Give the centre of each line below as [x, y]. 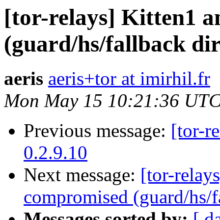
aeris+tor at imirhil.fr [129, 79]
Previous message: [97, 131]
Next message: [82, 175]
